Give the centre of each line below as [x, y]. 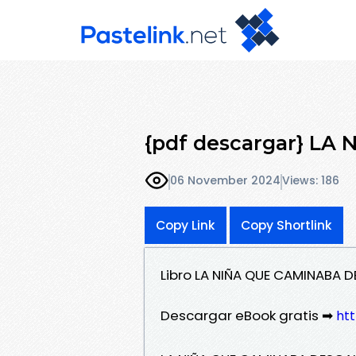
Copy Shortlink [286, 225]
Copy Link [186, 225]
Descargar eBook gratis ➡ [248, 315]
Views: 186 [311, 181]
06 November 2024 [225, 181]
